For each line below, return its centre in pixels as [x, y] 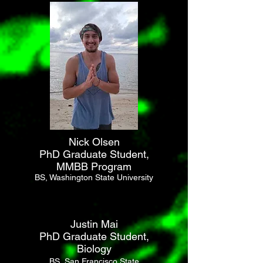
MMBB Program [94, 166]
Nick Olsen [94, 142]
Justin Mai [94, 224]
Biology [94, 249]
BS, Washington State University [94, 177]
